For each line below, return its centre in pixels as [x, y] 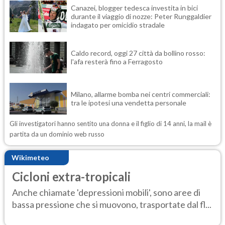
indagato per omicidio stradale [118, 25]
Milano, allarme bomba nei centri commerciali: [141, 94]
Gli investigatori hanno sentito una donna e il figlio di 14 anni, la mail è [110, 123]
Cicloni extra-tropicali [71, 176]
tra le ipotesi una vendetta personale [129, 103]
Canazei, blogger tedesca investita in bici [134, 8]
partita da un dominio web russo [57, 134]
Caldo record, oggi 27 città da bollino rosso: [138, 53]
